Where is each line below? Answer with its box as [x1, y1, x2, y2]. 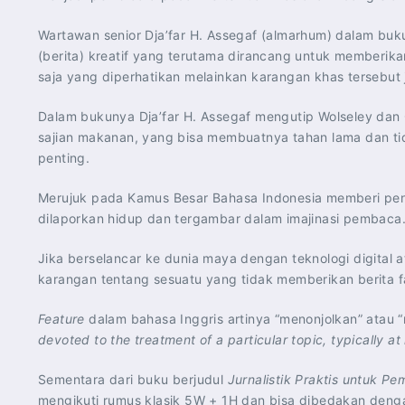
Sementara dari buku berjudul [38, 372, 228, 387]
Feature [38, 311, 85, 326]
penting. [38, 150, 90, 165]
